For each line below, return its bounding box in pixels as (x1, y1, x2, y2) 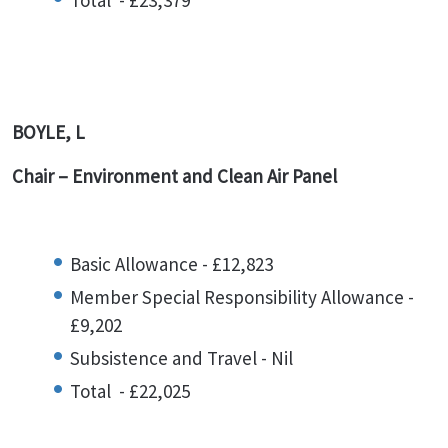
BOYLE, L (12, 120, 85, 144)
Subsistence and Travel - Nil (70, 346, 293, 370)
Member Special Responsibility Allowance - (70, 285, 414, 309)
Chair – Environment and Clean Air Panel (12, 164, 341, 188)
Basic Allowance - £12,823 (70, 252, 273, 276)
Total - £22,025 (70, 379, 190, 403)
